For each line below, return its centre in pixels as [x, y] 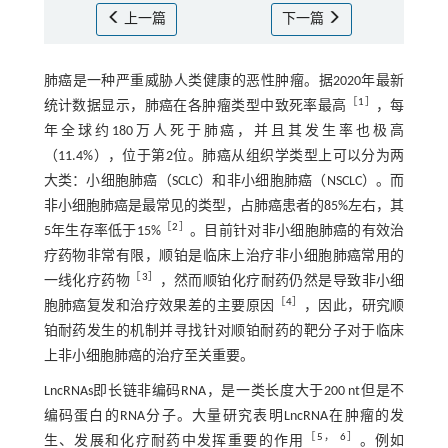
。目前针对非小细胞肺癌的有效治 [297, 232]
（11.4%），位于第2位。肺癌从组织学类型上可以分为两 [224, 157]
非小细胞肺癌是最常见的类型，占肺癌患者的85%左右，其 [224, 207]
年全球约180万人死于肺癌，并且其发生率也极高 [224, 132]
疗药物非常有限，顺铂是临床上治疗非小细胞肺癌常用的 [224, 257]
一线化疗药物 [87, 282]
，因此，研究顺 [354, 307]
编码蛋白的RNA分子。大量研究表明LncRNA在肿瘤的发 [224, 417]
